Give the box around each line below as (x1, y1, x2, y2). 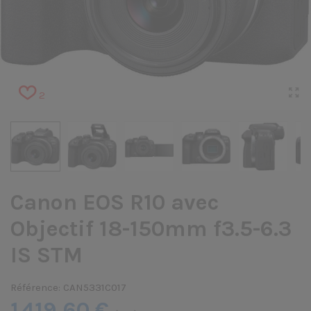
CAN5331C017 (63, 281, 126, 294)
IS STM (10, 242, 83, 268)
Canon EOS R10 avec (10, 190, 219, 215)
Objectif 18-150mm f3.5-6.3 (10, 216, 292, 242)
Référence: (10, 281, 60, 294)
